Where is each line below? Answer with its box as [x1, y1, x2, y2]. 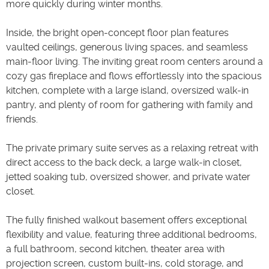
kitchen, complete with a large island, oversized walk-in [6, 84, 249, 96]
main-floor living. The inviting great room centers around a [6, 55, 263, 67]
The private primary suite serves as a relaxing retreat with [6, 142, 258, 154]
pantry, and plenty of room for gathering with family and [6, 98, 253, 110]
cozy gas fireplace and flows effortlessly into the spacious [6, 70, 262, 82]
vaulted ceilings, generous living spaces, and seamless [6, 41, 248, 53]
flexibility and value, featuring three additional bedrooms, [6, 228, 257, 240]
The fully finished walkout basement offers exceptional [6, 214, 247, 226]
